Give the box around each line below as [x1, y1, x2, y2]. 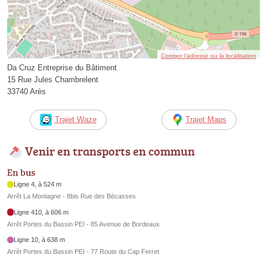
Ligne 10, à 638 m [14, 236, 66, 244]
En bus [7, 166, 35, 179]
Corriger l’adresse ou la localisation [161, 52, 256, 60]
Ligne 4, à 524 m [14, 181, 62, 188]
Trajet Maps [185, 115, 226, 125]
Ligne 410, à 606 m [14, 208, 69, 216]
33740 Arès [7, 87, 46, 97]
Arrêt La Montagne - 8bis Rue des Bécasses [7, 193, 136, 200]
